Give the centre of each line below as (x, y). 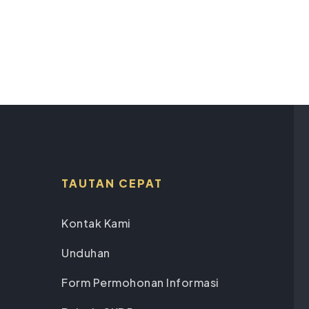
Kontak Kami (96, 223)
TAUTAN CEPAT (112, 183)
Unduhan (86, 253)
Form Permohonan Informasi (140, 283)
